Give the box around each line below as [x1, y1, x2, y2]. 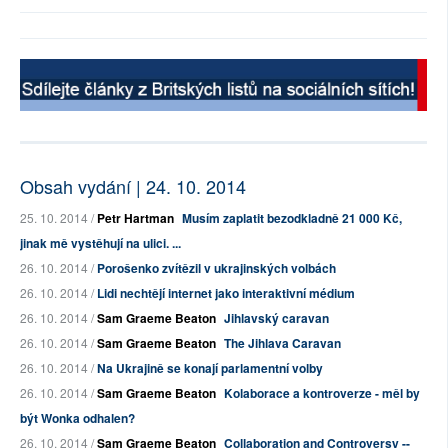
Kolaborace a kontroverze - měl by [224, 384, 420, 403]
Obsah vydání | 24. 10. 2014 [20, 173, 246, 200]
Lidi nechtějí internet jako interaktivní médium [97, 284, 355, 303]
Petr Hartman [97, 209, 174, 228]
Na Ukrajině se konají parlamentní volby [97, 359, 323, 378]
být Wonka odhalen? [20, 409, 135, 428]
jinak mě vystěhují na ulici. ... [20, 234, 181, 253]
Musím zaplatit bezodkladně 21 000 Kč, [182, 209, 402, 228]
